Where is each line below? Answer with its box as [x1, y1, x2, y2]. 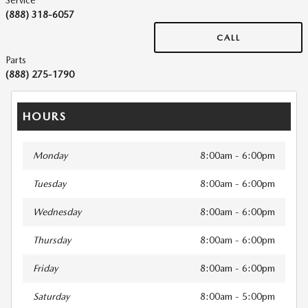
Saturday [33, 291, 69, 302]
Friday [33, 263, 58, 274]
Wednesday [33, 206, 81, 218]
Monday [33, 150, 67, 162]
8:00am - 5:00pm [200, 291, 275, 302]
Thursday [33, 234, 71, 246]
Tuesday [33, 178, 66, 190]
